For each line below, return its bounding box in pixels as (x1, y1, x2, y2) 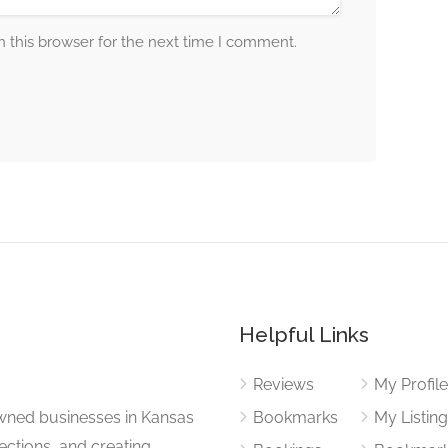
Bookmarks (253, 408, 338, 427)
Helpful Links (239, 322, 369, 347)
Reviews (253, 375, 314, 394)
